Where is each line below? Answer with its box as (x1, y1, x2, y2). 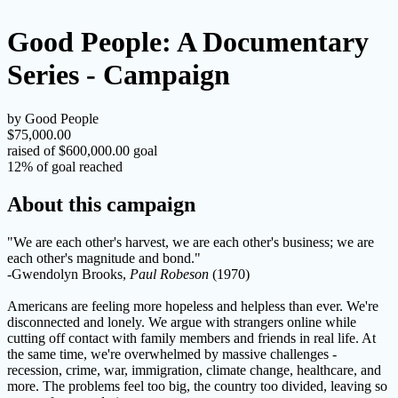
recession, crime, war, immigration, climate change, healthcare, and (7, 362, 381, 378)
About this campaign (7, 192, 195, 216)
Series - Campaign (7, 59, 230, 92)
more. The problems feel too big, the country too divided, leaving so (7, 378, 387, 394)
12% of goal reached (7, 158, 123, 174)
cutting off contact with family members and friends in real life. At (7, 330, 376, 346)
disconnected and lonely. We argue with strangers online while (7, 314, 356, 330)
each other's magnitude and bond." (7, 250, 201, 266)
